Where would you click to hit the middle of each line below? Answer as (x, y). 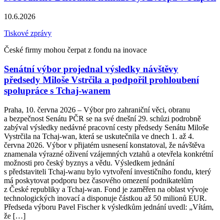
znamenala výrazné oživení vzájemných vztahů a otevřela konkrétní (109, 154)
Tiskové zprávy (28, 33)
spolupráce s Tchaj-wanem (57, 90)
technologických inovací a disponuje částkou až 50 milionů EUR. (105, 198)
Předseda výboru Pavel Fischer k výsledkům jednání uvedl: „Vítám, (109, 207)
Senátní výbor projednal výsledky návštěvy (91, 69)
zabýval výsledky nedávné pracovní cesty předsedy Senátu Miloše (106, 127)
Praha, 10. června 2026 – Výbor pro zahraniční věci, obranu (97, 110)
